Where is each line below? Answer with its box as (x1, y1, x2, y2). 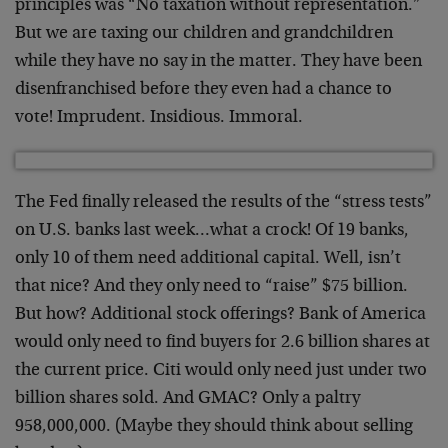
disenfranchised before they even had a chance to (15, 81, 392, 99)
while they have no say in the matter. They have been (15, 53, 422, 71)
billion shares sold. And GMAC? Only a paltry (15, 390, 360, 408)
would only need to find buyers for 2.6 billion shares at (15, 334, 430, 352)
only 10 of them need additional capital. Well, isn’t (15, 250, 401, 268)
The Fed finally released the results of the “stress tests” (15, 194, 432, 212)
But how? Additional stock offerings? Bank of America (15, 306, 426, 324)
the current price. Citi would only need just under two (15, 362, 427, 380)
